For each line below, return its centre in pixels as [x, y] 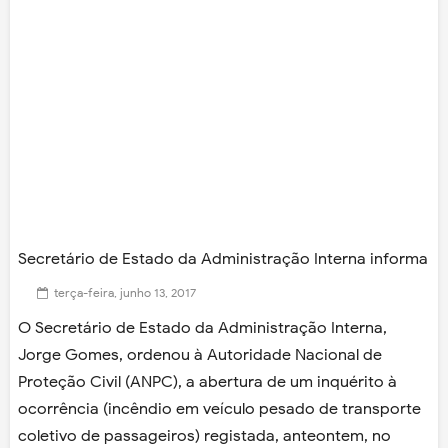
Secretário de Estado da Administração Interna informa [223, 259]
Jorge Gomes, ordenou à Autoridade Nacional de [200, 355]
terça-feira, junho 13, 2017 [125, 293]
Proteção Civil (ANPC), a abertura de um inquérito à [207, 382]
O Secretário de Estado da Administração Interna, [202, 328]
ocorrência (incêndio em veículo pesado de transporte [219, 409]
